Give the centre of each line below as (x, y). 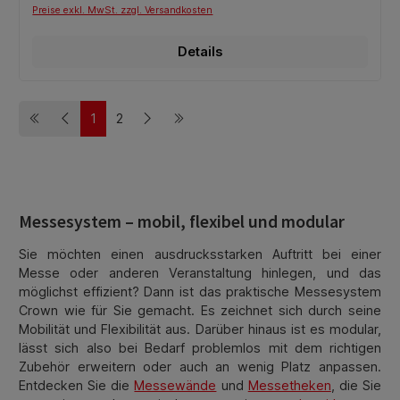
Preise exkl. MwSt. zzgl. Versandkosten (123, 10)
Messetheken (289, 386)
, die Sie (356, 386)
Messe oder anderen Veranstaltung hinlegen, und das (200, 273)
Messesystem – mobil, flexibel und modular (182, 221)
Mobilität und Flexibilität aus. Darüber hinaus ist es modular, (200, 329)
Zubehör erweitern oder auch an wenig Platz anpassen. (200, 367)
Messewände (175, 386)
